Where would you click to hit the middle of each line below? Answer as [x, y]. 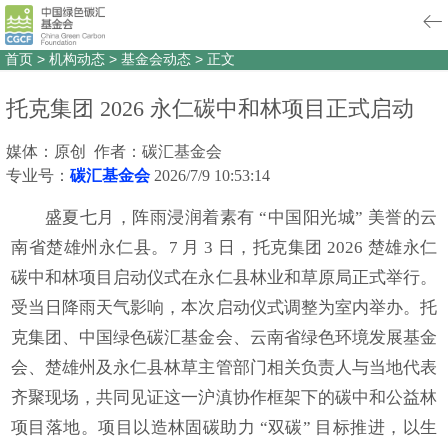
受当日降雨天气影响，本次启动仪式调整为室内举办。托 [224, 307]
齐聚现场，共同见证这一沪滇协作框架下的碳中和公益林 [224, 397]
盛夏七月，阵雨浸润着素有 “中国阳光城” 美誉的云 [241, 217]
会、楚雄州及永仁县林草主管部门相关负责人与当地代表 [224, 367]
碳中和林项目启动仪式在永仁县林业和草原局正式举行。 [224, 277]
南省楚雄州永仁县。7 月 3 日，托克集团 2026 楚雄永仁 [224, 247]
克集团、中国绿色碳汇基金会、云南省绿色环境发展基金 [224, 337]
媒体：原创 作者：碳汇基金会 [114, 151]
